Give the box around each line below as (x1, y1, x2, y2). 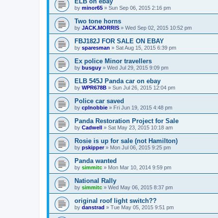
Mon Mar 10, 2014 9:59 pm (108, 164, 171, 170)
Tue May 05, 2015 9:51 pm (110, 204, 174, 210)
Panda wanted (74, 157, 117, 164)
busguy (82, 64, 101, 71)
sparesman (82, 44, 110, 51)
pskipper (82, 144, 104, 150)
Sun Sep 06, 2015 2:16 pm (109, 4, 171, 11)
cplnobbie (82, 104, 108, 110)
